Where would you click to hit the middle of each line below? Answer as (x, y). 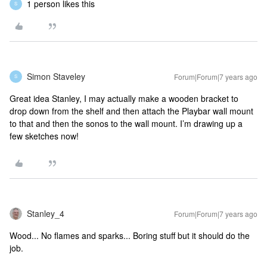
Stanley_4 (46, 213)
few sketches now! (44, 136)
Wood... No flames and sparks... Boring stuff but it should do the (130, 235)
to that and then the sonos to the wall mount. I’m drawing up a (126, 123)
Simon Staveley (56, 76)
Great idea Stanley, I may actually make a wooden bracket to (124, 98)
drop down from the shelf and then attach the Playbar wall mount (131, 111)
